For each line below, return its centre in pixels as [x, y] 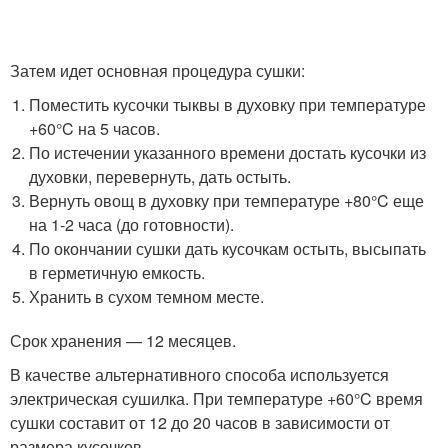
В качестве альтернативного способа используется [199, 374]
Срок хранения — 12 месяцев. [123, 340]
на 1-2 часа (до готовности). [132, 224]
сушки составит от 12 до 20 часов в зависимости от [200, 422]
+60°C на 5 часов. [95, 128]
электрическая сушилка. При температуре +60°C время [216, 398]
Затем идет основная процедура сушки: [157, 70]
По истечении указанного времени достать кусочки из [228, 152]
